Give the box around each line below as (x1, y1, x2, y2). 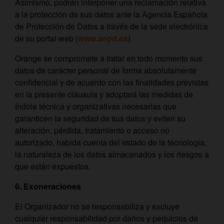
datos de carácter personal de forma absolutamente (15, 64, 196, 76)
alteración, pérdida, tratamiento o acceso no (15, 124, 169, 136)
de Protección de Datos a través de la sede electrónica (15, 20, 208, 32)
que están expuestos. (15, 160, 90, 172)
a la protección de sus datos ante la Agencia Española (15, 8, 207, 20)
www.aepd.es (78, 32, 128, 44)
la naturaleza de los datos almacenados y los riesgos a (15, 148, 209, 160)
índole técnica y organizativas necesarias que (15, 100, 176, 112)
